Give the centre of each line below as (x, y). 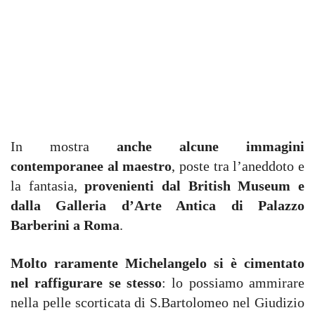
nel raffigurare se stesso (86, 283)
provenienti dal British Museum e (195, 186)
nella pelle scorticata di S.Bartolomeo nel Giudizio (157, 302)
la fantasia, (48, 186)
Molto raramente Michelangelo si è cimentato (157, 263)
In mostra (64, 146)
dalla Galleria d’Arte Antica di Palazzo (157, 205)
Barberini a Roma (65, 225)
